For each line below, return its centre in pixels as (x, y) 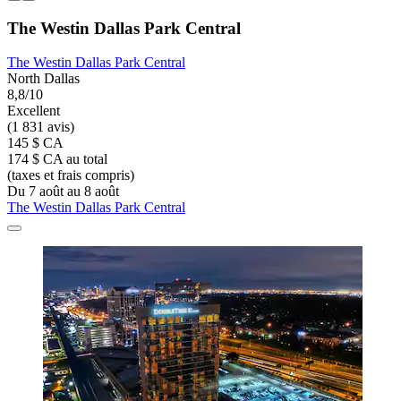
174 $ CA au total (57, 159)
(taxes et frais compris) (71, 175)
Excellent (34, 111)
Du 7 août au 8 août (63, 192)
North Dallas (43, 79)
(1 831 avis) (41, 127)
